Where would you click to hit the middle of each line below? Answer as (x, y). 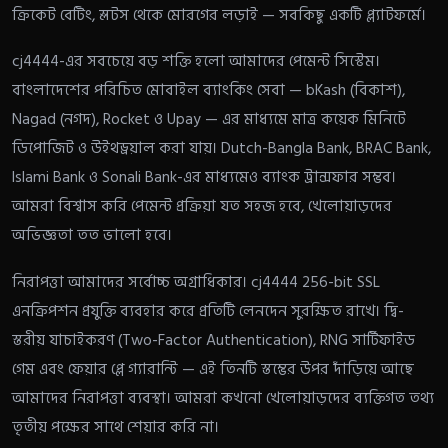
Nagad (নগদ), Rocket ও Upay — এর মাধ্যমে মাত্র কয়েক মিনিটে (209, 120)
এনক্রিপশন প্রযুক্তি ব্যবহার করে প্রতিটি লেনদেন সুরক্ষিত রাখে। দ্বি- (208, 311)
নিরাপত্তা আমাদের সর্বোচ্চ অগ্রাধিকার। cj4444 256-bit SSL (196, 282)
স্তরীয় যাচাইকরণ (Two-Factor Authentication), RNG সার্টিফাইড (213, 340)
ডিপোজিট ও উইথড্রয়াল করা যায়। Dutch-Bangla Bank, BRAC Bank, (221, 149)
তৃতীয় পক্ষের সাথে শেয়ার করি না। (115, 427)
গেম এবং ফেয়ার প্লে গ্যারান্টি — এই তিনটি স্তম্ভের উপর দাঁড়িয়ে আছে (213, 369)
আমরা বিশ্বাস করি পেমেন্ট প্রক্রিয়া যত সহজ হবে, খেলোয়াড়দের (202, 207)
